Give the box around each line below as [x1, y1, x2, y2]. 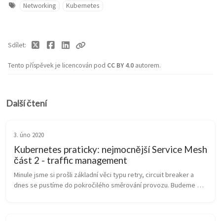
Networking [23, 1, 56, 10]
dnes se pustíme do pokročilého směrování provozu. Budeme [14, 181, 195, 190]
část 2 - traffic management [14, 154, 127, 166]
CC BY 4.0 [107, 61, 135, 70]
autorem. [135, 61, 161, 70]
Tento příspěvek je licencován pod [8, 61, 107, 70]
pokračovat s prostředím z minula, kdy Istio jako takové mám [14, 191, 193, 200]
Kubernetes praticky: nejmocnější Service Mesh [14, 144, 207, 155]
